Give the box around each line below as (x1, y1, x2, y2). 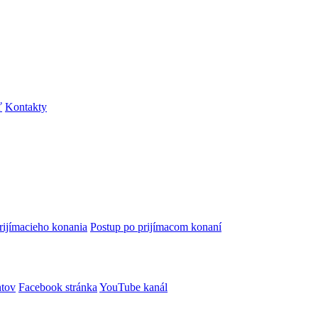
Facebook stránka (18, 280, 97, 293)
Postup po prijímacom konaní (90, 221, 221, 234)
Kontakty (5, 100, 47, 113)
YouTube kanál (99, 280, 168, 293)
